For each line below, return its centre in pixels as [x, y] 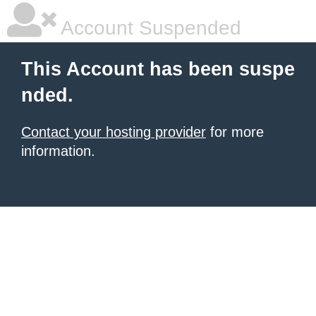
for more [235, 132]
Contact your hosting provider [114, 132]
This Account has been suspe [158, 69]
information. [58, 151]
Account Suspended [149, 28]
